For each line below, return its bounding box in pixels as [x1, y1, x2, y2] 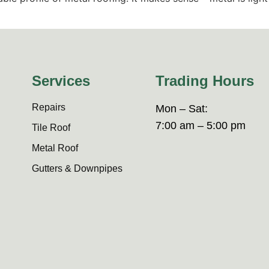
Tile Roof [31, 122, 70, 133]
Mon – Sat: [155, 102, 208, 115]
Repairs [31, 101, 65, 112]
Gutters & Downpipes [31, 163, 122, 174]
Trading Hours [155, 72, 254, 89]
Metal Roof [31, 142, 78, 153]
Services [31, 72, 90, 89]
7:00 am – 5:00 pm [155, 119, 246, 131]
